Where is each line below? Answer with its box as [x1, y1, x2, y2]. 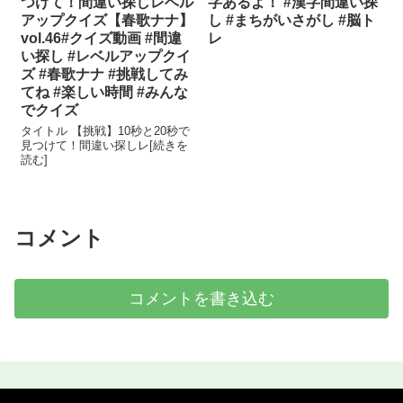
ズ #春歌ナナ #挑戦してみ [21, 67, 189, 83]
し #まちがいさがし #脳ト [208, 13, 376, 29]
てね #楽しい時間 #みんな [21, 85, 189, 101]
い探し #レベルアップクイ [21, 49, 192, 65]
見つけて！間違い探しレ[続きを [21, 139, 189, 153]
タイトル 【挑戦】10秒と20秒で [21, 124, 191, 139]
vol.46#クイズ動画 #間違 [21, 31, 183, 47]
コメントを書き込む [129, 290, 274, 309]
